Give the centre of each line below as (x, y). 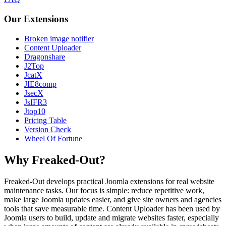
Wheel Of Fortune (53, 138)
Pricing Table (45, 120)
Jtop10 (35, 111)
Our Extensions (36, 19)
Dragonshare (45, 56)
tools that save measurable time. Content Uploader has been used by (112, 208)
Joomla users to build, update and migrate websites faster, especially (111, 217)
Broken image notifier (59, 38)
